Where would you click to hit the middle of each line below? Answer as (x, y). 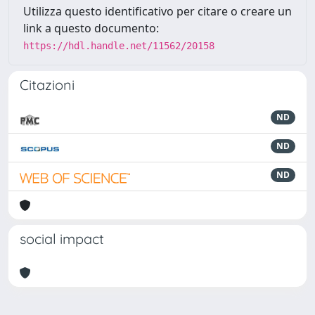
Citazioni (47, 85)
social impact (62, 239)
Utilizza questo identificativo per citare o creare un (157, 11)
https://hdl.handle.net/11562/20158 (119, 46)
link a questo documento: (91, 28)
